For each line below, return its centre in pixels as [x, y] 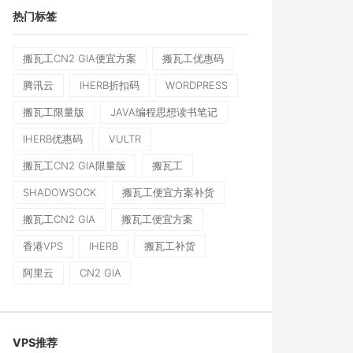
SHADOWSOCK [59, 192]
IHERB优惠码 [53, 139]
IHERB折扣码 [110, 85]
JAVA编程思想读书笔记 [164, 112]
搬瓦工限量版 [54, 112]
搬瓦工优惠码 [193, 58]
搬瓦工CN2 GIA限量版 [74, 165]
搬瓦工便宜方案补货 [168, 192]
